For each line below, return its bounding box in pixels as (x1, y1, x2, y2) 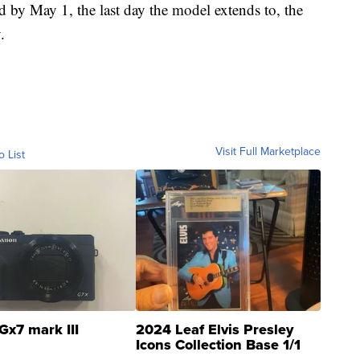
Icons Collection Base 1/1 (136, 334, 301, 356)
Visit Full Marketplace (215, 143, 321, 161)
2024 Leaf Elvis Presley (136, 319, 293, 341)
